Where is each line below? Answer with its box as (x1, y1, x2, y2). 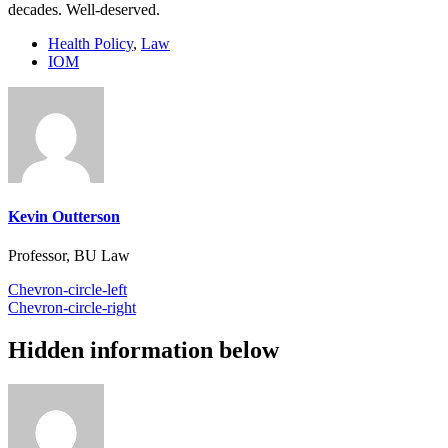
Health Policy (48, 34, 133, 52)
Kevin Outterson (8, 208, 120, 226)
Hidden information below (8, 337, 279, 364)
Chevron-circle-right (8, 299, 136, 317)
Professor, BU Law (8, 247, 130, 265)
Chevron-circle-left (8, 281, 127, 299)
